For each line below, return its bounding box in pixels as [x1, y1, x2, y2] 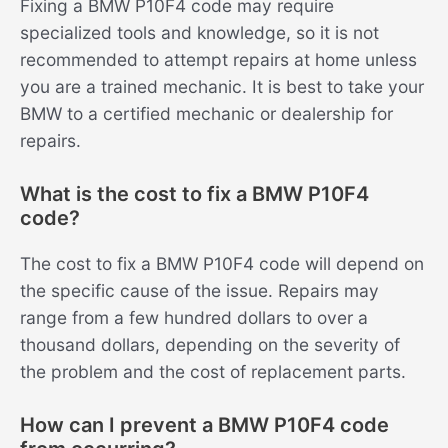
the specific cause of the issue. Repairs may [20, 279, 379, 301]
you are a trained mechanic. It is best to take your [20, 76, 424, 98]
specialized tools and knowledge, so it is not [20, 22, 379, 44]
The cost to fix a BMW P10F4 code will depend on [20, 252, 424, 274]
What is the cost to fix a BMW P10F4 [20, 181, 369, 206]
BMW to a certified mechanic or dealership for [20, 103, 393, 125]
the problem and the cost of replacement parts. [20, 360, 406, 382]
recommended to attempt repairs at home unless [20, 49, 417, 71]
